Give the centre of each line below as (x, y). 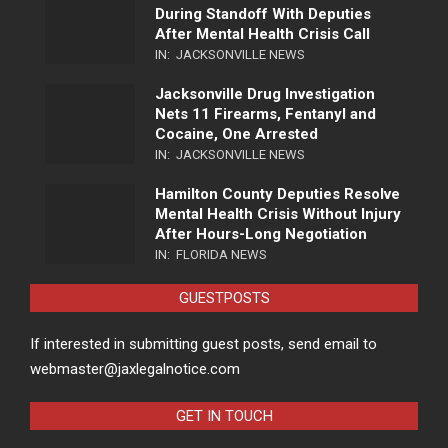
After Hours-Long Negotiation (261, 233)
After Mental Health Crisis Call (262, 33)
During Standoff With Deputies (263, 13)
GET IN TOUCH (224, 415)
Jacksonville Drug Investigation (265, 93)
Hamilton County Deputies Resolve (277, 193)
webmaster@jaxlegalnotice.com (135, 368)
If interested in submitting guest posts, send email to (203, 343)
